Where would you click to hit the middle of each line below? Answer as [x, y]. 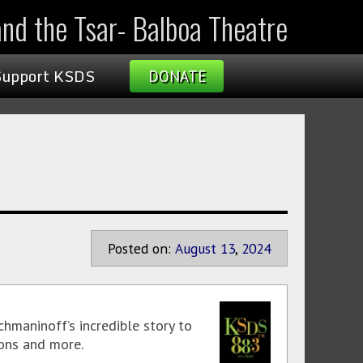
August [196, 248]
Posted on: [139, 248]
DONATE [177, 76]
